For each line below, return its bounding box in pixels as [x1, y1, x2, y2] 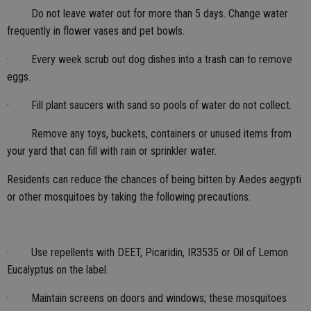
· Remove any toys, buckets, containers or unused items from [7, 126, 292, 140]
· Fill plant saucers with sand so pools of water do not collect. [7, 98, 292, 112]
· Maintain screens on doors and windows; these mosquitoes [7, 291, 287, 305]
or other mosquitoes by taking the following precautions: [7, 190, 251, 203]
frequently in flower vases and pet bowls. [7, 24, 185, 37]
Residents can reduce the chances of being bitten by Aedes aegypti [7, 172, 301, 186]
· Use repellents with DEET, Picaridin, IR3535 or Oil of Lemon [7, 245, 288, 259]
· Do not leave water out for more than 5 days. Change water [7, 6, 288, 20]
